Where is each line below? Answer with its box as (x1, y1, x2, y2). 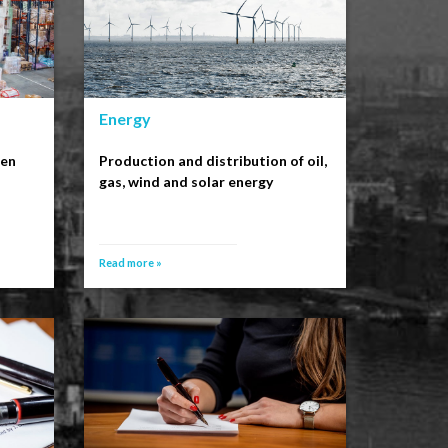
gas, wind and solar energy (98, 172, 273, 190)
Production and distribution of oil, (98, 151, 327, 169)
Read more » (98, 255, 162, 269)
